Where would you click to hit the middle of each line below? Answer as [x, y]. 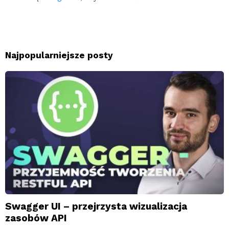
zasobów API [36, 218]
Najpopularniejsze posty [59, 55]
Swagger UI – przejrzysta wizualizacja [96, 206]
